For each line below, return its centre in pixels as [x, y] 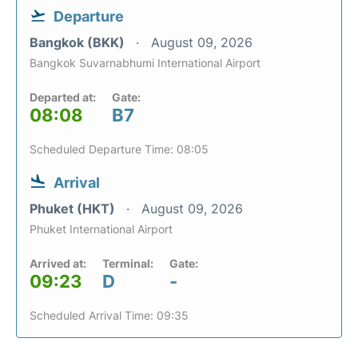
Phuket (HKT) [74, 209]
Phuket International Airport [101, 229]
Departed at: [63, 97]
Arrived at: [58, 264]
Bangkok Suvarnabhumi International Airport [145, 63]
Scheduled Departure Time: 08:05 [119, 149]
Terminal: [128, 264]
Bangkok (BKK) [79, 43]
